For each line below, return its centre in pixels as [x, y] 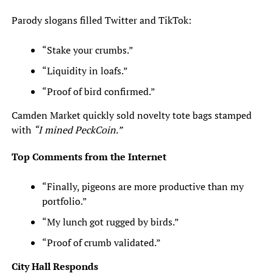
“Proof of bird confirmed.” [98, 92]
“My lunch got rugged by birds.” [110, 222]
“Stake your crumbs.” [87, 50]
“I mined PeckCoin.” [78, 130]
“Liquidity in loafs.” [85, 71]
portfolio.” [64, 201]
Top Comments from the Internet [89, 157]
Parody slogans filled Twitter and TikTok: [101, 20]
